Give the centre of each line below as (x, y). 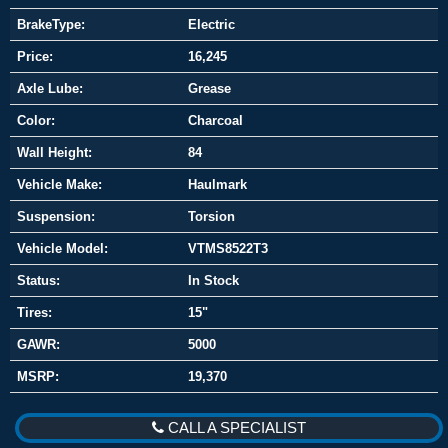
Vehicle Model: (62, 249)
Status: (38, 281)
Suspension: (55, 217)
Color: (35, 121)
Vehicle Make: (59, 185)
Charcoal (215, 121)
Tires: (34, 313)
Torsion (211, 217)
